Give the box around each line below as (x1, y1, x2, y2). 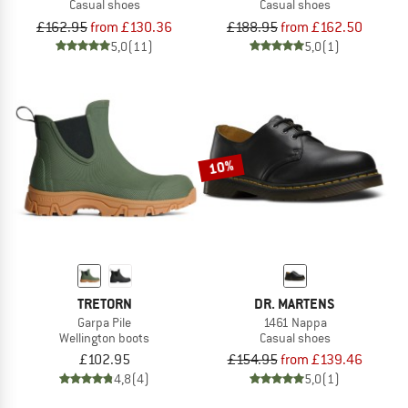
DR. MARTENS (254, 293, 335, 313)
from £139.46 (280, 351, 362, 370)
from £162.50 (280, 17, 362, 36)
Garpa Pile (77, 313, 131, 331)
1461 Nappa (262, 313, 327, 331)
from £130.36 (90, 17, 172, 36)
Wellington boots (59, 329, 149, 346)
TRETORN (76, 293, 132, 313)
